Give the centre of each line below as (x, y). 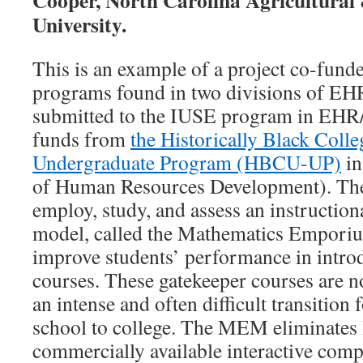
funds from (81, 139)
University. (79, 24)
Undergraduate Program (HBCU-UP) (187, 162)
